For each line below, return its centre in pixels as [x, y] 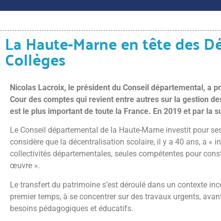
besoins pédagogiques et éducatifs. [72, 208]
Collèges [35, 59]
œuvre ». [25, 166]
